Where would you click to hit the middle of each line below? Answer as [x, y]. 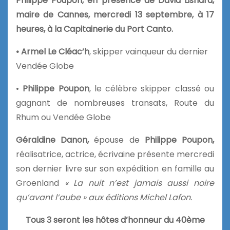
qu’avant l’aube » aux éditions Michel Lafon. [104, 197]
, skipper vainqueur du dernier [149, 51]
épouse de [117, 140]
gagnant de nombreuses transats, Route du [115, 103]
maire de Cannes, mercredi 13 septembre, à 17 [115, 14]
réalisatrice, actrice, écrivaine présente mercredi [115, 154]
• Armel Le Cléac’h [53, 51]
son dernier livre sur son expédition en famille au [115, 168]
